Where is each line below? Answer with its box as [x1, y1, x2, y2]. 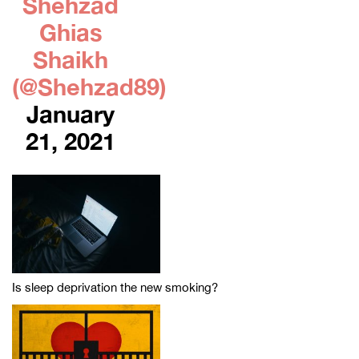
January [26, 99, 115, 127]
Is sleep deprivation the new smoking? [12, 280, 218, 294]
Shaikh [33, 45, 109, 73]
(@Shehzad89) [12, 72, 167, 100]
